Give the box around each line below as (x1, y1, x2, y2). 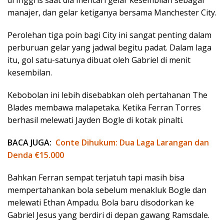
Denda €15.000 (7, 149, 64, 161)
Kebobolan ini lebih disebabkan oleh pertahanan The (7, 89, 207, 101)
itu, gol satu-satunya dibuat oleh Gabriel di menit (7, 54, 190, 66)
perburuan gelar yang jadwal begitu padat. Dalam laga (7, 42, 211, 53)
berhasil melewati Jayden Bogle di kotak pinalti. (7, 114, 183, 126)
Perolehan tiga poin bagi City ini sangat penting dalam (7, 29, 211, 41)
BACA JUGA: (7, 137, 51, 148)
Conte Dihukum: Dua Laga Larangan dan (55, 137, 209, 148)
